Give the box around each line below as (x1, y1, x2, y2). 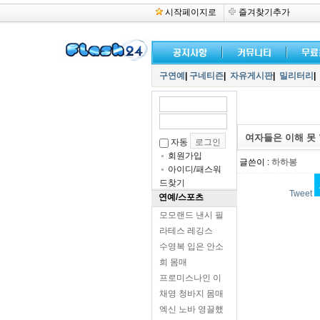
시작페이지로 (165, 7, 217, 17)
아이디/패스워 (168, 164, 221, 174)
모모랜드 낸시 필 (159, 210, 224, 220)
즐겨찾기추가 (238, 7, 290, 17)
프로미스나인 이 (159, 273, 221, 283)
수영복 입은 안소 (159, 241, 224, 251)
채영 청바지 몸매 (159, 289, 224, 299)
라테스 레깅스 (159, 226, 213, 236)
